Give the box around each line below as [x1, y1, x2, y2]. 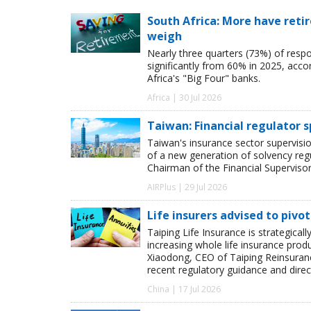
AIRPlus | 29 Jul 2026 [147, 181, 227, 194]
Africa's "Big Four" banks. [147, 72, 260, 85]
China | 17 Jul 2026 [147, 283, 221, 296]
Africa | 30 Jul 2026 [147, 92, 221, 104]
